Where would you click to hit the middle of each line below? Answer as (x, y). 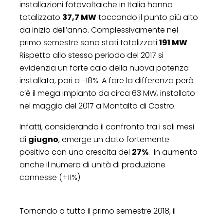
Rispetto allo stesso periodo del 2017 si (91, 55)
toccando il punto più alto (147, 17)
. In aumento (173, 152)
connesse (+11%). (51, 177)
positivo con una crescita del (76, 152)
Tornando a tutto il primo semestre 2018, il (98, 211)
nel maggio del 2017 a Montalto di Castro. (98, 106)
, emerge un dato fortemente (114, 139)
